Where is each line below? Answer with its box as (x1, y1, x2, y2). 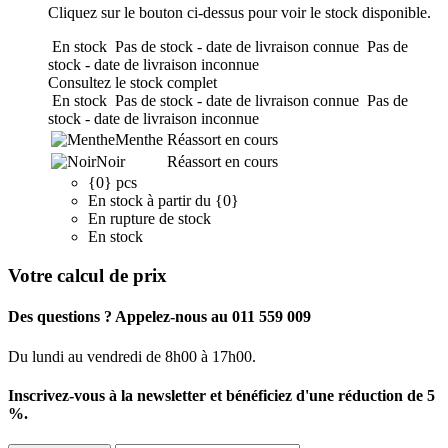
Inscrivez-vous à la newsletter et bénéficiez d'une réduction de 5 (8, 386, 435, 404)
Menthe (115, 131, 163, 149)
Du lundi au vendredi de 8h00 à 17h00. (8, 347, 256, 365)
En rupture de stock (88, 210, 211, 228)
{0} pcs (88, 174, 137, 192)
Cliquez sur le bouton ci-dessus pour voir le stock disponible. (48, 4, 431, 22)
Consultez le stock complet (48, 74, 217, 92)
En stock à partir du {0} (88, 192, 239, 210)
